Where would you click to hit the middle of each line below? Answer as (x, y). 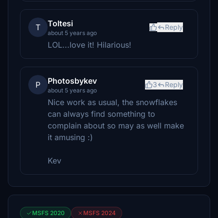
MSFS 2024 (100, 213)
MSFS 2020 (48, 213)
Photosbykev (72, 81)
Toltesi (60, 23)
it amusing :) (70, 137)
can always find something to (101, 114)
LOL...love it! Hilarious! (90, 45)
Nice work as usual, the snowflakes (112, 102)
